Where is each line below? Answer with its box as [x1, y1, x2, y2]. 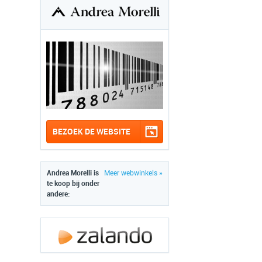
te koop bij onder [47, 180, 99, 188]
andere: [47, 190, 70, 198]
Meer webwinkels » [104, 169, 163, 177]
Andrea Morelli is [47, 169, 99, 177]
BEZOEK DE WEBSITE [53, 127, 130, 136]
